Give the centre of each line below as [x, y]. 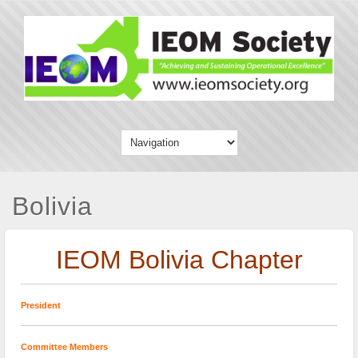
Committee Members [64, 347]
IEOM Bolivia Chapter [179, 260]
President [41, 305]
